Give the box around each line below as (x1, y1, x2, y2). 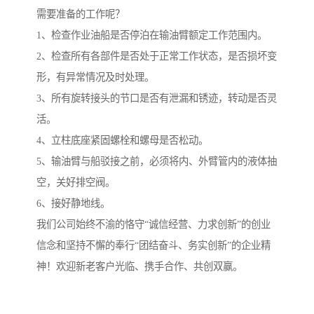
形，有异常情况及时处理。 (36, 71, 154, 83)
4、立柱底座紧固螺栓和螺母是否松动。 (36, 135, 208, 146)
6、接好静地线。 (36, 198, 110, 210)
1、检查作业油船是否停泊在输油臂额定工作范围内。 (36, 29, 267, 41)
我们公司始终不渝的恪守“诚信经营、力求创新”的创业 (36, 219, 271, 231)
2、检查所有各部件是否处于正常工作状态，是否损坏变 (36, 50, 277, 62)
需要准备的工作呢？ (36, 8, 125, 20)
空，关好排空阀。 (36, 177, 115, 189)
